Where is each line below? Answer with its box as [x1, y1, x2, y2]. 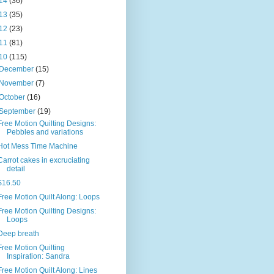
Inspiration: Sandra [6, 252, 70, 261]
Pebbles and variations [6, 128, 83, 137]
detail [6, 165, 25, 174]
